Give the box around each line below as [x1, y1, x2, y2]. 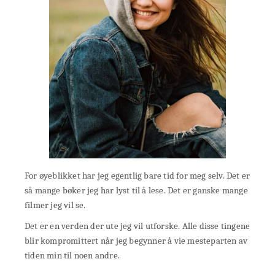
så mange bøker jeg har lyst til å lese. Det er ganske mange [25, 185, 248, 196]
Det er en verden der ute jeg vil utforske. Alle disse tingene [25, 220, 250, 232]
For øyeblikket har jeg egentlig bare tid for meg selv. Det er [25, 170, 250, 182]
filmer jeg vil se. [25, 199, 86, 211]
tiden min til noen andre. [25, 250, 120, 261]
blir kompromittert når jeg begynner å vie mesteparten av [25, 235, 248, 247]
